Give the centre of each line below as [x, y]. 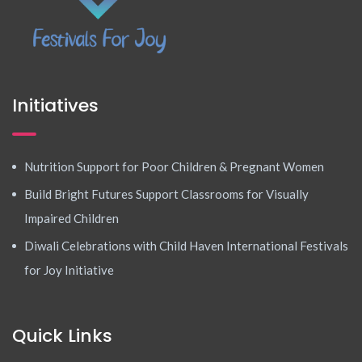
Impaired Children [72, 219]
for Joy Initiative [69, 270]
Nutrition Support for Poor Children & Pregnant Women [174, 167]
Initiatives [55, 106]
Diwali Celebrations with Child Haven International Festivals [186, 246]
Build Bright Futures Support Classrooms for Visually [166, 194]
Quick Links [62, 336]
